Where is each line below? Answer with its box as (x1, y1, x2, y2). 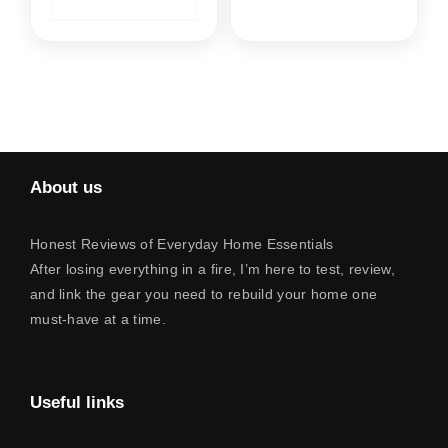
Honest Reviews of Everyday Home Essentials (29, 235, 334, 252)
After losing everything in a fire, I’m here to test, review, (29, 260, 395, 277)
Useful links (29, 392, 124, 412)
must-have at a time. (29, 310, 166, 327)
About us (29, 178, 102, 198)
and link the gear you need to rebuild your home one (29, 285, 378, 302)
